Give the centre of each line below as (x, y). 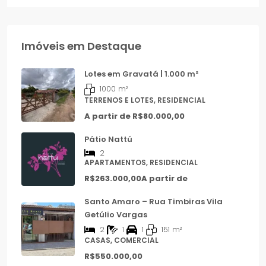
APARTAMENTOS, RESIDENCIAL (141, 162)
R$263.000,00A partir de (136, 178)
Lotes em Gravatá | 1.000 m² (141, 74)
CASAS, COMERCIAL (121, 240)
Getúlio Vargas (116, 214)
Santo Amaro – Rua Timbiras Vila (153, 201)
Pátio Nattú (108, 139)
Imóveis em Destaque (81, 46)
